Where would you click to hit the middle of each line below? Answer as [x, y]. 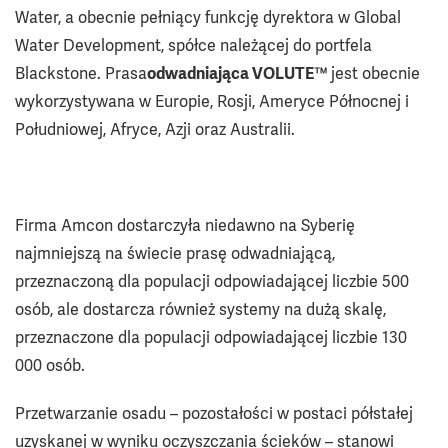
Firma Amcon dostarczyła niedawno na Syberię [185, 225]
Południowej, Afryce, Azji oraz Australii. [155, 129]
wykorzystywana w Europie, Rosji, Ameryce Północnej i [212, 101]
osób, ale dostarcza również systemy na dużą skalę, [200, 309]
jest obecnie [375, 73]
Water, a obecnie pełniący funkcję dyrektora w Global [208, 17]
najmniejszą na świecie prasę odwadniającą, [175, 253]
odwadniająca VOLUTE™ [239, 73]
